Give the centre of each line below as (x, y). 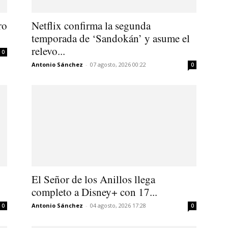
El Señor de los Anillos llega (93, 179)
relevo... (48, 51)
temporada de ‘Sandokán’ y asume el (111, 38)
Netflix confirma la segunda (91, 25)
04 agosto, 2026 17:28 (118, 205)
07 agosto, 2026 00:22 (118, 64)
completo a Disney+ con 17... (94, 192)
